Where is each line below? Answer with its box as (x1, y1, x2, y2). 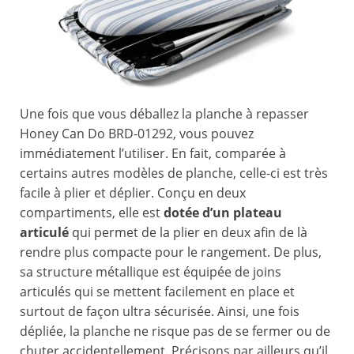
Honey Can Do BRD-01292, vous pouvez (20, 125, 254, 143)
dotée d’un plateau (164, 204, 282, 222)
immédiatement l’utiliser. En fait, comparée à (20, 145, 286, 163)
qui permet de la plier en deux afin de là (69, 224, 307, 242)
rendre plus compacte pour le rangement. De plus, (20, 243, 322, 262)
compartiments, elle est (20, 204, 164, 222)
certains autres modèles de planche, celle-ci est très (20, 164, 328, 183)
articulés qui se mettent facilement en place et (20, 283, 295, 301)
